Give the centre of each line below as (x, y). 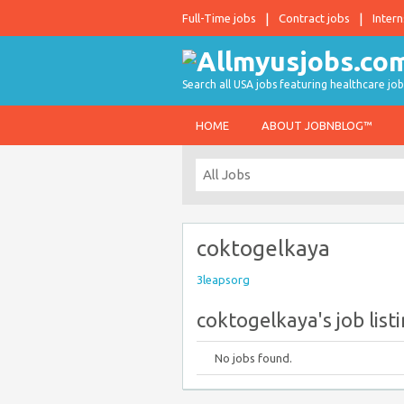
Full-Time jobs (219, 18)
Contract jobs (314, 18)
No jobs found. (253, 358)
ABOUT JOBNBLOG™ (317, 125)
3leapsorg (223, 280)
